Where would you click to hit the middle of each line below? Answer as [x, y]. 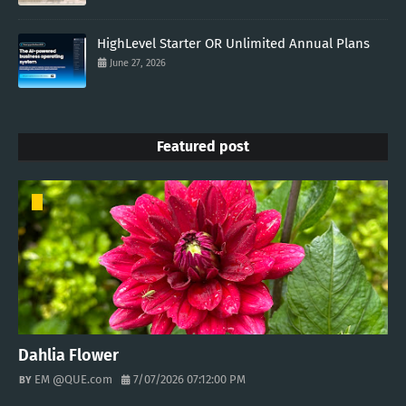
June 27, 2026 [138, 63]
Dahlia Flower [68, 356]
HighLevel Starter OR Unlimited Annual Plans [233, 44]
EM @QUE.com [73, 380]
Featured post [203, 147]
